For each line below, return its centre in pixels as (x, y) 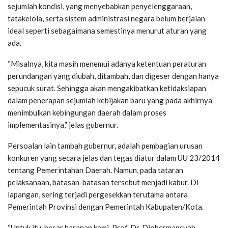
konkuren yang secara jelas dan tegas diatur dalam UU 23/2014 (114, 158)
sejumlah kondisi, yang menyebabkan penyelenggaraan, (100, 6)
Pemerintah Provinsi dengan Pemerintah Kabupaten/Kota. (106, 207)
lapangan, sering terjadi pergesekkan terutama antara (98, 195)
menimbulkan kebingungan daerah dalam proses (87, 113)
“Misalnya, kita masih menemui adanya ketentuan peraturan (107, 64)
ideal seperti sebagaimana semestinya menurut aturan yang (107, 31)
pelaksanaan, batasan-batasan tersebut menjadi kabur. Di (103, 182)
